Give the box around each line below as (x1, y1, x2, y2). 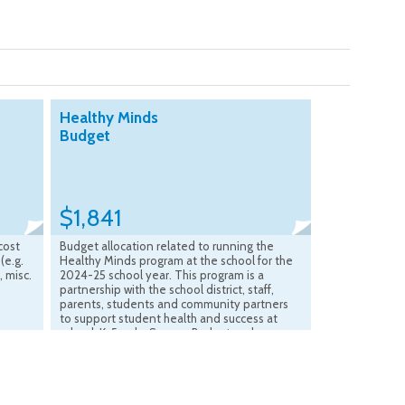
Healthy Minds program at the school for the (60, 253, 293, 268)
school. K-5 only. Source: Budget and (60, 325, 254, 341)
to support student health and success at (60, 311, 278, 326)
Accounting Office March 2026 (60, 340, 220, 355)
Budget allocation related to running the (60, 239, 274, 254)
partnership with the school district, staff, (60, 282, 274, 297)
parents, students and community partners (60, 297, 288, 312)
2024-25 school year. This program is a (60, 268, 264, 283)
